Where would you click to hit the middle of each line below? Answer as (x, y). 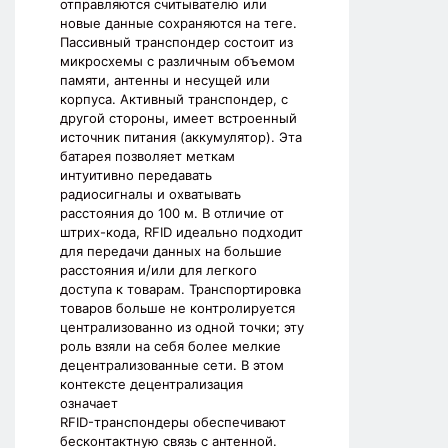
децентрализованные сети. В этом (172, 365)
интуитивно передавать (136, 175)
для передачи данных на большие (171, 251)
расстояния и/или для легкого (158, 270)
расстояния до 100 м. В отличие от (172, 213)
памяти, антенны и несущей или (165, 80)
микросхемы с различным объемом (177, 61)
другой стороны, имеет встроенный (178, 118)
